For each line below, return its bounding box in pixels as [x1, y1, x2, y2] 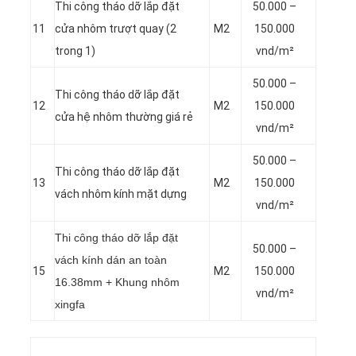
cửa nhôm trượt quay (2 [55, 21, 176, 35]
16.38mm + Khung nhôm [55, 275, 180, 288]
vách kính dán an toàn [55, 253, 167, 266]
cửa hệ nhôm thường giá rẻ [55, 110, 193, 123]
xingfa [55, 297, 88, 311]
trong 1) [55, 44, 95, 57]
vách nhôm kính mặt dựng [55, 187, 187, 200]
